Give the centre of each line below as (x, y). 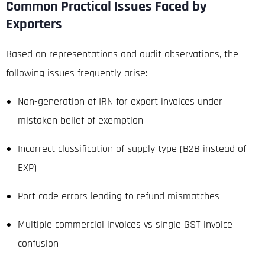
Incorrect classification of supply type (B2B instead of (132, 148)
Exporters (34, 24)
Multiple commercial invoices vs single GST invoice (125, 224)
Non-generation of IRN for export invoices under (120, 101)
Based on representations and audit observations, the (122, 54)
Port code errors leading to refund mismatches (119, 196)
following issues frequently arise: (77, 73)
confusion (38, 243)
